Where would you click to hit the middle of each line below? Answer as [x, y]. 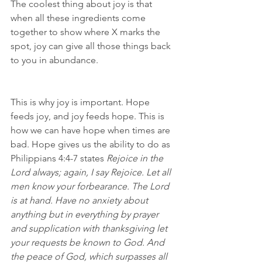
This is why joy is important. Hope [81, 102]
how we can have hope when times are [92, 130]
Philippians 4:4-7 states [58, 158]
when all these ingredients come [79, 18]
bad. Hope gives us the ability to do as [92, 144]
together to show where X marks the [87, 32]
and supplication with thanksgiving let [90, 228]
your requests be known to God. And [89, 242]
